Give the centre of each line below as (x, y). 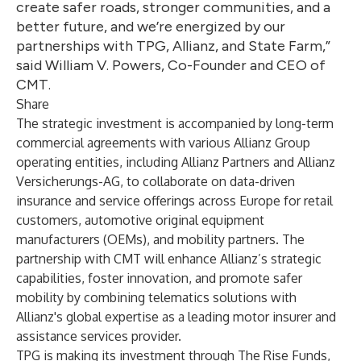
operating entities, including (99, 162)
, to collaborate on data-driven (207, 181)
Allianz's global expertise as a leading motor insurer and (176, 317)
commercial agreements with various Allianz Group (163, 143)
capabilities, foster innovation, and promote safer (159, 278)
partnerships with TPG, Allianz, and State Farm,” (173, 46)
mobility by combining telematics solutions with (156, 297)
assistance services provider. (99, 336)
